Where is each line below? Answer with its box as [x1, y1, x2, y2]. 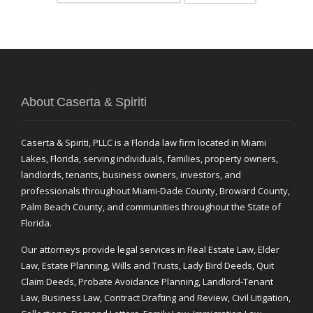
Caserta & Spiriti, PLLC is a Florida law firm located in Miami [21, 136, 266, 150]
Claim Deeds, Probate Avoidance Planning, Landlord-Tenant [21, 275, 273, 289]
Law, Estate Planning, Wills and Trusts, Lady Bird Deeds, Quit [21, 259, 274, 272]
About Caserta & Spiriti [21, 95, 147, 110]
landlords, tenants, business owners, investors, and [21, 168, 241, 182]
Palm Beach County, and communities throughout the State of [21, 201, 281, 214]
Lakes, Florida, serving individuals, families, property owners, [21, 152, 278, 166]
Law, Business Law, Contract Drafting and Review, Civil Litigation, [21, 291, 291, 305]
